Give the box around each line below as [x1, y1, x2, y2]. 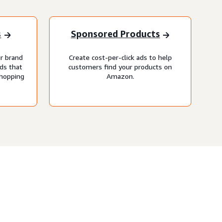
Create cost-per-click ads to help [68, 53, 172, 61]
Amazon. [106, 71, 134, 80]
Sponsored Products [70, 28, 160, 40]
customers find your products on [68, 62, 172, 71]
